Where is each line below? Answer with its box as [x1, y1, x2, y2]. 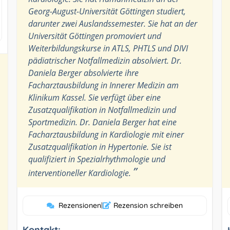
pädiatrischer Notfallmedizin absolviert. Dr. [28, 54, 182, 66]
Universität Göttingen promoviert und [28, 30, 161, 42]
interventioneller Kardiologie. [28, 167, 133, 179]
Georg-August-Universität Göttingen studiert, [28, 5, 186, 17]
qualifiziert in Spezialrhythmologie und [28, 153, 165, 165]
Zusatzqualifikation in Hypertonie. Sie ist [28, 141, 171, 152]
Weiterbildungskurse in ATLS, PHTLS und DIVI [28, 42, 188, 54]
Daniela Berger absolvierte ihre [28, 67, 139, 79]
